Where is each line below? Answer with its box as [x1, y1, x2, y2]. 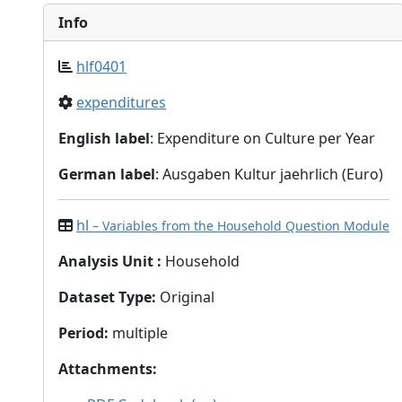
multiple [109, 323, 168, 343]
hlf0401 [76, 57, 127, 76]
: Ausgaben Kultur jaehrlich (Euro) [155, 164, 383, 184]
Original [160, 287, 214, 307]
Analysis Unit [58, 251, 153, 271]
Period [58, 323, 104, 343]
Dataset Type [58, 287, 152, 307]
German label [58, 164, 155, 184]
